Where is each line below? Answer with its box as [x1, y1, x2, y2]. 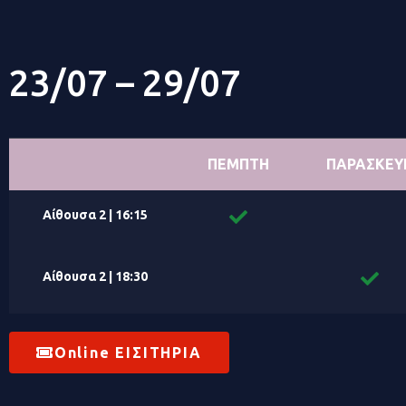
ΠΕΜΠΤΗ [207, 156, 269, 172]
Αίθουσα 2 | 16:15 [42, 208, 148, 222]
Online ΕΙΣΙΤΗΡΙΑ [53, 344, 202, 361]
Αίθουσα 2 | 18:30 [42, 269, 148, 284]
